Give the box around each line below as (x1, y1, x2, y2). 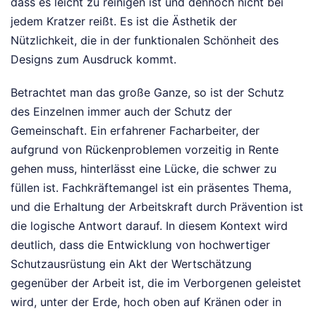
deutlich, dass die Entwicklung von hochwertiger (11, 238, 270, 253)
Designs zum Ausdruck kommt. (11, 52, 176, 67)
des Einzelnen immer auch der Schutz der (11, 104, 232, 119)
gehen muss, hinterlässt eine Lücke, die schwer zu (11, 162, 276, 176)
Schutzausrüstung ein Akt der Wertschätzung (11, 257, 252, 272)
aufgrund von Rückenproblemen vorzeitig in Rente (11, 142, 279, 157)
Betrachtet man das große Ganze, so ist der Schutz (11, 85, 284, 100)
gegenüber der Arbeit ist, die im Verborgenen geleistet (11, 276, 301, 291)
